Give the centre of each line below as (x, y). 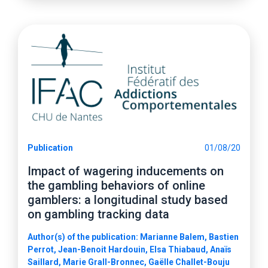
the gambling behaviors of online (116, 185)
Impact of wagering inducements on (126, 171)
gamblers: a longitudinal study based (128, 200)
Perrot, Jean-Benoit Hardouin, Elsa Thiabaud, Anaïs (130, 249)
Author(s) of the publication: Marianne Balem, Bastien (133, 237)
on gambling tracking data (98, 214)
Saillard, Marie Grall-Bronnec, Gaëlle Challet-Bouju (129, 262)
